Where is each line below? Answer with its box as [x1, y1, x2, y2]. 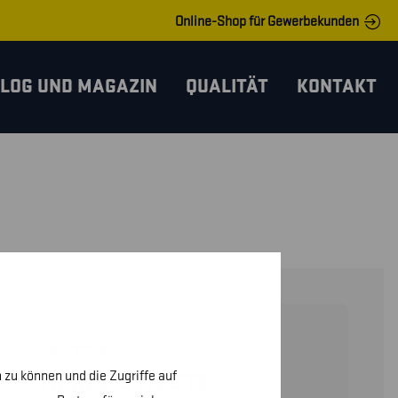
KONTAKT [297, 75, 377, 99]
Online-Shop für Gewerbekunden [175, 13, 359, 30]
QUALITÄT [186, 75, 268, 99]
